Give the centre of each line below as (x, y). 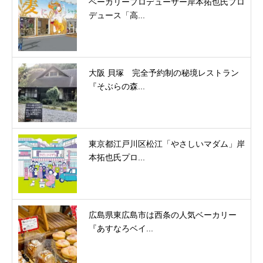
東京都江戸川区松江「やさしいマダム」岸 (167, 144)
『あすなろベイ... (121, 229)
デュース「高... (117, 16)
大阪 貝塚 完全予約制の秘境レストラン (164, 73)
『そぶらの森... (117, 87)
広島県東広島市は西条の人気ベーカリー (163, 215)
